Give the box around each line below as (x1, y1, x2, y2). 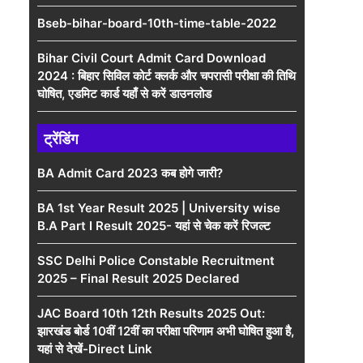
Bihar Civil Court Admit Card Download (37, 50, 266, 66)
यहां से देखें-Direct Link (37, 341, 152, 357)
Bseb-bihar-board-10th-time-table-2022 (37, 15, 276, 31)
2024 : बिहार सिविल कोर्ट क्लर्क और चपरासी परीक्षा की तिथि (37, 68, 296, 83)
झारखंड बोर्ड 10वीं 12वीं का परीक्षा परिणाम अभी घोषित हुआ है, (37, 323, 294, 339)
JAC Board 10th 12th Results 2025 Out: (37, 305, 265, 321)
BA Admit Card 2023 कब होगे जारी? (37, 165, 223, 181)
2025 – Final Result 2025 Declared (37, 271, 239, 286)
